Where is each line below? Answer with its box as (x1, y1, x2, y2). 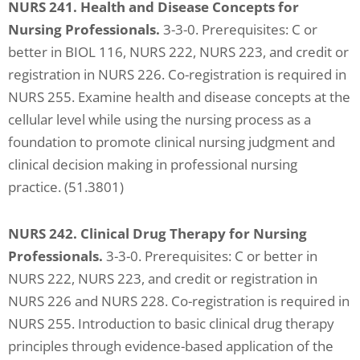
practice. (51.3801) (8, 178, 124, 196)
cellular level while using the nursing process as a (8, 110, 311, 129)
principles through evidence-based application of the (8, 336, 333, 355)
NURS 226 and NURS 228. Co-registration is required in (8, 291, 350, 310)
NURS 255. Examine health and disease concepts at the (8, 88, 350, 106)
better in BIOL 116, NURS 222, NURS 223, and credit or (8, 43, 349, 61)
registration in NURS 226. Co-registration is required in (8, 65, 346, 84)
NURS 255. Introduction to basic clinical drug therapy (8, 313, 334, 333)
